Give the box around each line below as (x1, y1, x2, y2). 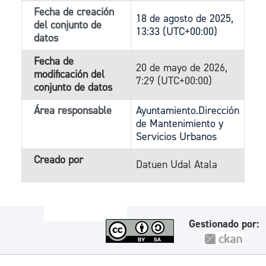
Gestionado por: (189, 217, 259, 231)
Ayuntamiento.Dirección (136, 104, 239, 118)
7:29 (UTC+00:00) (136, 74, 212, 88)
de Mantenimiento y (136, 117, 223, 131)
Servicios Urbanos (136, 130, 217, 144)
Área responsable (34, 104, 112, 118)
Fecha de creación (34, 5, 114, 19)
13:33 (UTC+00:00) (136, 25, 217, 39)
